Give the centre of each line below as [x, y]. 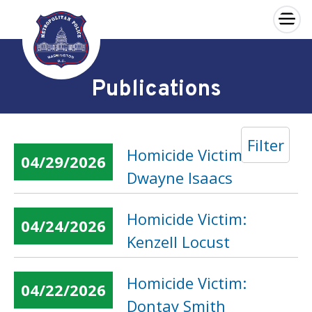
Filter [265, 145]
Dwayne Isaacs [180, 178]
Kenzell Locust [178, 242]
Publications [156, 90]
